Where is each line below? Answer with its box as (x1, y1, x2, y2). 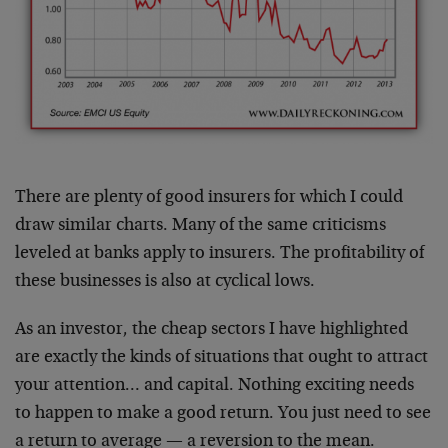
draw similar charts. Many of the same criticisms (15, 217, 386, 236)
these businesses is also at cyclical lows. (15, 273, 315, 292)
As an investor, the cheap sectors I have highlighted (15, 321, 408, 340)
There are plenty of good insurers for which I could (15, 189, 403, 208)
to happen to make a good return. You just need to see (15, 405, 431, 424)
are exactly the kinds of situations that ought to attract (15, 349, 428, 368)
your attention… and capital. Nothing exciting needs (15, 377, 414, 396)
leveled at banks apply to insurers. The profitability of (15, 245, 424, 264)
